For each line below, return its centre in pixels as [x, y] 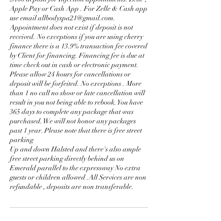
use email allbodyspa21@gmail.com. [63, 18]
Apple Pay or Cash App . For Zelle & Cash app [79, 9]
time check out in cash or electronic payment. [74, 65]
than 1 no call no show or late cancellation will [77, 93]
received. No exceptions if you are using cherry [76, 37]
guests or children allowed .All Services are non [78, 177]
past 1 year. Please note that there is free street [76, 130]
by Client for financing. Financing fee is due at [77, 55]
